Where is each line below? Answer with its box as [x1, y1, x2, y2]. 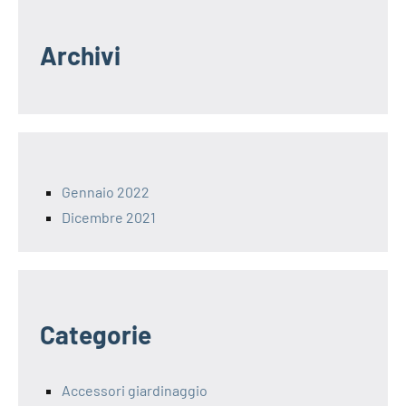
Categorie [40, 319, 151, 351]
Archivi [40, 40, 121, 72]
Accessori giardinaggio [62, 382, 208, 400]
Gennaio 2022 [62, 183, 150, 201]
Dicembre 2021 [62, 208, 156, 227]
